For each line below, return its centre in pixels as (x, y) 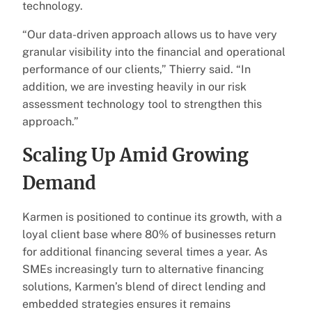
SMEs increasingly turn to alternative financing (143, 269)
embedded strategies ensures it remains (126, 304)
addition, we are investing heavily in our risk (134, 86)
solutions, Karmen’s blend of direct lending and (144, 286)
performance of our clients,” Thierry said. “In (136, 69)
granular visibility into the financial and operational (154, 52)
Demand (59, 183)
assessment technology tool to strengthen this (142, 104)
